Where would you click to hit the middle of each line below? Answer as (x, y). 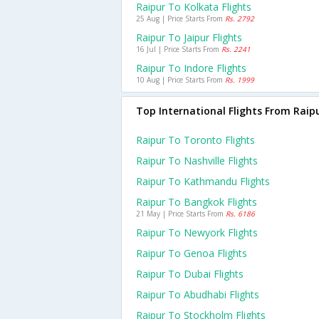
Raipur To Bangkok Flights (197, 202)
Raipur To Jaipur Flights (189, 37)
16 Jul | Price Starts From (179, 49)
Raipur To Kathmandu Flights (203, 181)
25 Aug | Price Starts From (181, 19)
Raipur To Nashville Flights (197, 161)
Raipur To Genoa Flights (192, 253)
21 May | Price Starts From (181, 214)
